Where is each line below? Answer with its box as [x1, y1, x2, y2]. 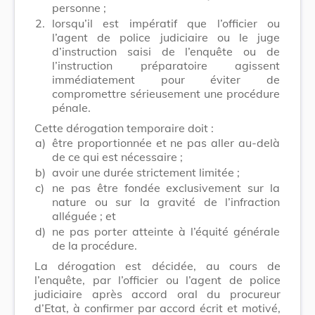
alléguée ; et [52, 208, 116, 223]
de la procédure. [52, 238, 137, 252]
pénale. [52, 100, 91, 115]
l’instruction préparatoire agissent [52, 58, 280, 72]
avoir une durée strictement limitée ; [52, 165, 240, 179]
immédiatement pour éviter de [52, 72, 280, 86]
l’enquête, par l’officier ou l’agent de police [34, 272, 281, 287]
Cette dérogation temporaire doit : [34, 120, 214, 135]
